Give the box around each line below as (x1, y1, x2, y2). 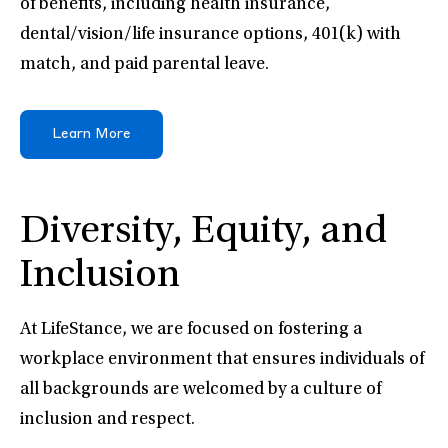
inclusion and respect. (20, 411, 195, 430)
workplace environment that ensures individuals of (20, 351, 424, 370)
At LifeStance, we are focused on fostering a (20, 321, 362, 340)
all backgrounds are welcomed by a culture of (20, 381, 381, 400)
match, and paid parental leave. (20, 56, 269, 75)
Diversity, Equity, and (20, 213, 387, 254)
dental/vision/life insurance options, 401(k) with (20, 26, 401, 45)
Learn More (52, 128, 131, 142)
